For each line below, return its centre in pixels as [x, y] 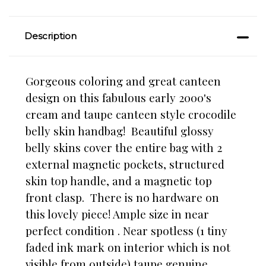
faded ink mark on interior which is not [128, 248]
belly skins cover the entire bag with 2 [124, 148]
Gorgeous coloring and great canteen [123, 81]
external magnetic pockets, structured [125, 164]
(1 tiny [212, 231]
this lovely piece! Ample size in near [117, 214]
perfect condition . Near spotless [111, 231]
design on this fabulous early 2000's [118, 98]
